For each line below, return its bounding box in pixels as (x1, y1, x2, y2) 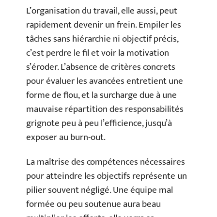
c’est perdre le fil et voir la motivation (26, 45, 169, 61)
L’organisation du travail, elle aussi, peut (26, 3, 177, 18)
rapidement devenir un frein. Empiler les (26, 17, 181, 32)
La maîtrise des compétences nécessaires (26, 155, 185, 170)
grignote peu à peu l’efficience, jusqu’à (26, 115, 172, 131)
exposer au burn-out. (26, 129, 106, 145)
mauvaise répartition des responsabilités (26, 101, 184, 117)
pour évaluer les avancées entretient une (26, 73, 183, 89)
